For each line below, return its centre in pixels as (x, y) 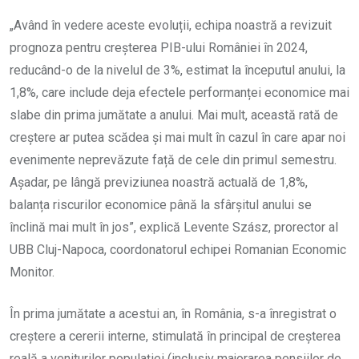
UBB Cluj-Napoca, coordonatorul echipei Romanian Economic (178, 250)
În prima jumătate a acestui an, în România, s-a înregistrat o (173, 314)
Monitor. (32, 272)
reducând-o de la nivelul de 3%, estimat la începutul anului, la (177, 71)
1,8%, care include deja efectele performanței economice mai (179, 93)
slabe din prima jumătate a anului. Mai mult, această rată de (174, 115)
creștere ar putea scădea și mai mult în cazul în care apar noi (177, 138)
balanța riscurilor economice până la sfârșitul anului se (161, 205)
